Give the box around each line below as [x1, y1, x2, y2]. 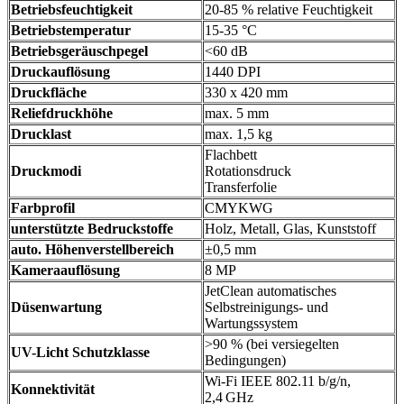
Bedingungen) [205, 353, 286, 369]
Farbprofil [11, 200, 75, 216]
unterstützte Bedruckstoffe [11, 221, 173, 237]
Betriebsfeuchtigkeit [11, 2, 133, 18]
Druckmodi [11, 163, 81, 179]
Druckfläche [11, 85, 87, 101]
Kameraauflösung [11, 262, 120, 279]
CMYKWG [205, 200, 273, 216]
